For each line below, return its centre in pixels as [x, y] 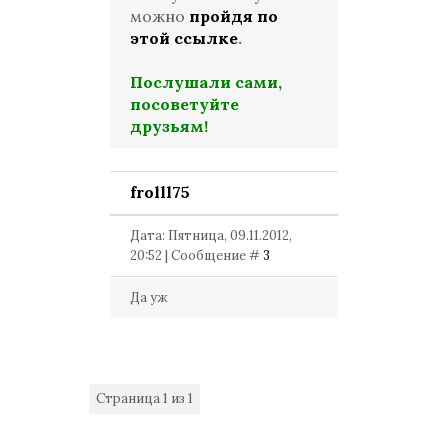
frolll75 [160, 192]
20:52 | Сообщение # [196, 255]
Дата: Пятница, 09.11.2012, [211, 235]
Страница [129, 398]
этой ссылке [184, 38]
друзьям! [169, 126]
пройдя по [233, 16]
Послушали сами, [206, 82]
